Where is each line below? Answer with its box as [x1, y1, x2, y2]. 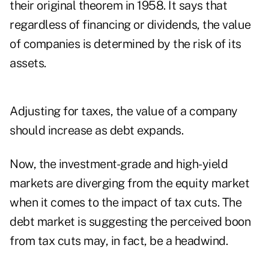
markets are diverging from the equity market [10, 176, 249, 191]
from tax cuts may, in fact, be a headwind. [10, 234, 231, 249]
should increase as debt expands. [10, 123, 183, 138]
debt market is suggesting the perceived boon [10, 214, 250, 229]
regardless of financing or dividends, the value [10, 17, 251, 32]
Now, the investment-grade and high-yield [10, 157, 228, 172]
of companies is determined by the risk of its [10, 37, 241, 52]
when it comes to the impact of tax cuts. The [10, 195, 241, 210]
